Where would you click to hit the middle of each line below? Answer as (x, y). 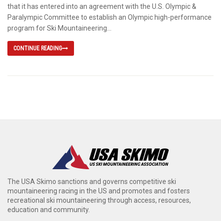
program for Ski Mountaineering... (59, 28)
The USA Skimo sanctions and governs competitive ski (92, 182)
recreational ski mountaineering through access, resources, (99, 201)
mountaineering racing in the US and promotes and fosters (99, 191)
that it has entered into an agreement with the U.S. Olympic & (102, 7)
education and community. (49, 210)
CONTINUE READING (38, 49)
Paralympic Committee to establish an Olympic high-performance (110, 18)
